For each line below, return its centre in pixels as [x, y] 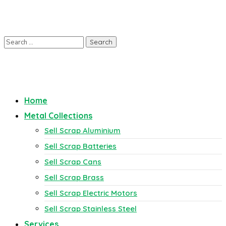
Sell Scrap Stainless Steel [91, 209]
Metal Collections [58, 116]
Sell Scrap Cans [73, 162]
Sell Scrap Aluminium [82, 130]
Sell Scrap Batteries [80, 146]
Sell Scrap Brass [74, 177]
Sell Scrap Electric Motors [91, 193]
